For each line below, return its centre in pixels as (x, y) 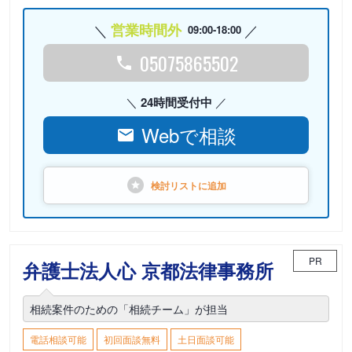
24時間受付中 (176, 102)
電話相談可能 (58, 339)
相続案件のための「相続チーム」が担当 (129, 309)
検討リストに (179, 185)
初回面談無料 (132, 339)
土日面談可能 (206, 339)
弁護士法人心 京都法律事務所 (148, 270)
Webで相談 (189, 135)
